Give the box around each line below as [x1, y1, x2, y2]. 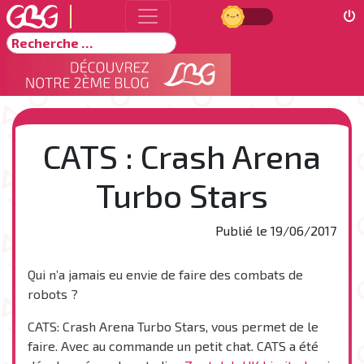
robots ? [28, 286, 78, 301]
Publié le [215, 223, 271, 238]
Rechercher [6, 33, 75, 49]
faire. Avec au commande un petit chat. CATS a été [28, 338, 318, 353]
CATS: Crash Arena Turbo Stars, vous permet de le [28, 318, 318, 334]
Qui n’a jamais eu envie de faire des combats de [28, 266, 303, 282]
